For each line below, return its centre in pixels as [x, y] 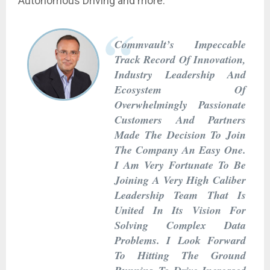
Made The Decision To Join [180, 134]
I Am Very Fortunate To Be [180, 165]
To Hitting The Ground [180, 255]
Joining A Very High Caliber [180, 180]
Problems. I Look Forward [180, 240]
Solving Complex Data [180, 225]
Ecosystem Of [180, 89]
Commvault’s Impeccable [180, 44]
